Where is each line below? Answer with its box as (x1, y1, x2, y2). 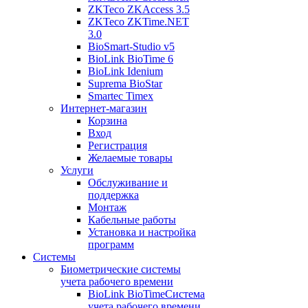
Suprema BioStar (88, 78, 162, 89)
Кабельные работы (88, 214, 176, 225)
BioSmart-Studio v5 (88, 41, 175, 52)
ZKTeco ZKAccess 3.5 (88, 3, 190, 15)
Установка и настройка (88, 226, 196, 238)
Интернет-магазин (60, 102, 147, 114)
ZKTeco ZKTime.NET (88, 16, 189, 27)
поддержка (88, 189, 139, 201)
